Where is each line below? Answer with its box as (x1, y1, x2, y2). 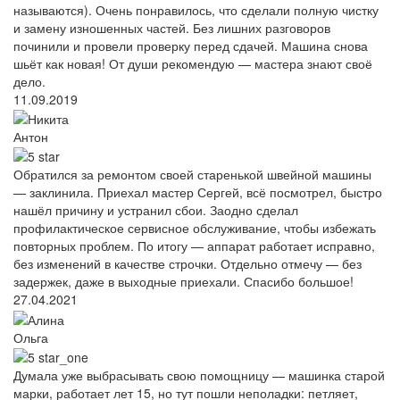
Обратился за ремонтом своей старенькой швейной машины (13, 165, 371, 184)
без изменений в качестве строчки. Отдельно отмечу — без (13, 254, 362, 273)
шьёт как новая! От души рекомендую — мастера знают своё (13, 54, 372, 72)
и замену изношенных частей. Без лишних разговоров (13, 18, 330, 37)
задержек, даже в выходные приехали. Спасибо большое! (13, 272, 354, 291)
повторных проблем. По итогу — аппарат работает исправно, (13, 237, 375, 255)
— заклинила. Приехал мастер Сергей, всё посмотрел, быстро (13, 183, 382, 202)
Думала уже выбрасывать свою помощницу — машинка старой (13, 365, 385, 384)
